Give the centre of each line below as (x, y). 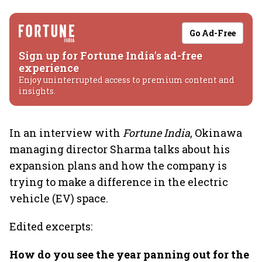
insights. (37, 91)
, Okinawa (216, 133)
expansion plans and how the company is (118, 166)
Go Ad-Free (213, 33)
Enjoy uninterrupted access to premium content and (127, 80)
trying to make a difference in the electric (119, 182)
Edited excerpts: (51, 226)
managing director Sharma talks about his (120, 149)
